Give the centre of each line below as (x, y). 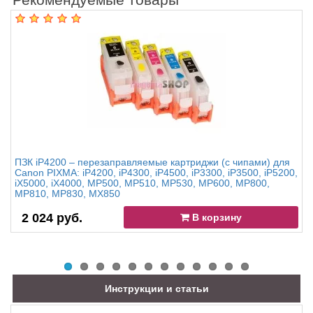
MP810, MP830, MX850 (67, 194)
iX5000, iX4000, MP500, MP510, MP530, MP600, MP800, (142, 183)
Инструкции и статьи (156, 289)
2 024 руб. (52, 218)
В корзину (216, 218)
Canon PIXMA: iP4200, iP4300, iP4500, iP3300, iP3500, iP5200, (156, 173)
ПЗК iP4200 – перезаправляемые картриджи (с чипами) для (152, 162)
